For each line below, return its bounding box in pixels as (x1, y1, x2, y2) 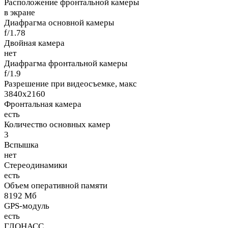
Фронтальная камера (4, 99, 81, 109)
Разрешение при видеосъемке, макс (4, 79, 137, 89)
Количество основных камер (4, 120, 110, 130)
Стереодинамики (4, 160, 67, 170)
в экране (4, 8, 35, 18)
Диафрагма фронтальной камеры (4, 59, 127, 69)
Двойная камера (4, 38, 65, 48)
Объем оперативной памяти (4, 181, 107, 191)
